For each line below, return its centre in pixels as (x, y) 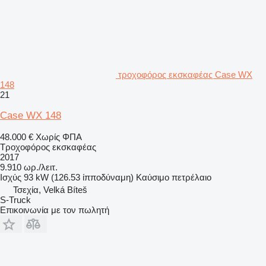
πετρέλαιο (191, 177)
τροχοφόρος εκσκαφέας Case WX (185, 74)
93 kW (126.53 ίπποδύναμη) (79, 177)
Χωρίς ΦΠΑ (59, 137)
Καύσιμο (153, 177)
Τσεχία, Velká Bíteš (50, 189)
